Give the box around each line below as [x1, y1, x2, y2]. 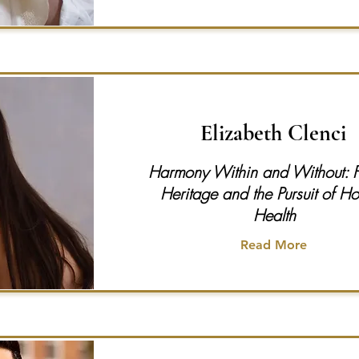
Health [252, 204, 296, 226]
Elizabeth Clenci [200, 119, 346, 147]
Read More [240, 237, 307, 252]
